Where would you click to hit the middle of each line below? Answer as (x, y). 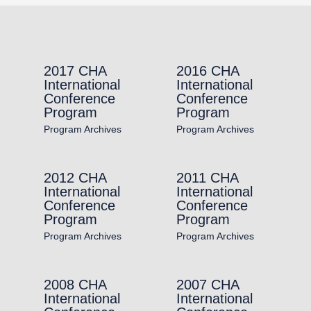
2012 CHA (75, 178)
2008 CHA (75, 285)
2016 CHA (208, 71)
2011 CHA (208, 178)
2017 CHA (75, 71)
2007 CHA (208, 285)
